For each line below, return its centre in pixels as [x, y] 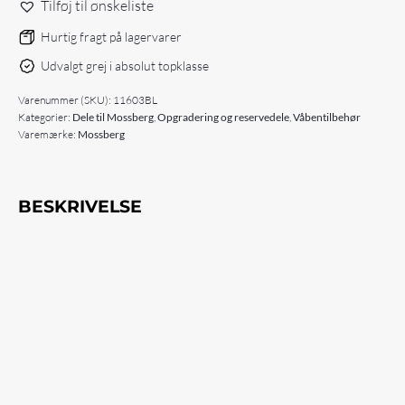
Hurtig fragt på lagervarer [111, 36]
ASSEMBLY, [45, 15]
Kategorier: [45, 118]
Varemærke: [48, 135]
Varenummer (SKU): [66, 100]
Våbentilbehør [327, 118]
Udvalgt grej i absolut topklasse [125, 65]
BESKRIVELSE [80, 207]
